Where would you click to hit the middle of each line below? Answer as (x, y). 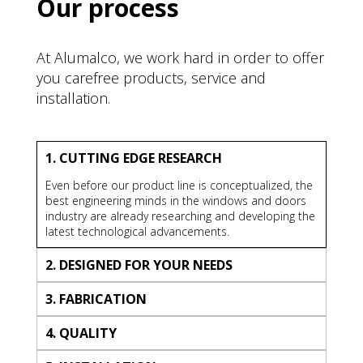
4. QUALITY (81, 333)
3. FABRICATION (96, 299)
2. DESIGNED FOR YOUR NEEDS (139, 265)
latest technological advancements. (137, 232)
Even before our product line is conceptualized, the (179, 186)
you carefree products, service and (151, 78)
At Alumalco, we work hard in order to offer (180, 58)
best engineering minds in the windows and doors (175, 201)
